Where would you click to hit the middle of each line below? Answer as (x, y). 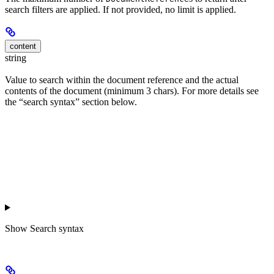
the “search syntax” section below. (71, 102)
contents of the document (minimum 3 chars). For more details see (132, 91)
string (16, 58)
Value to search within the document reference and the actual (122, 80)
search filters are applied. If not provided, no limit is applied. (120, 10)
